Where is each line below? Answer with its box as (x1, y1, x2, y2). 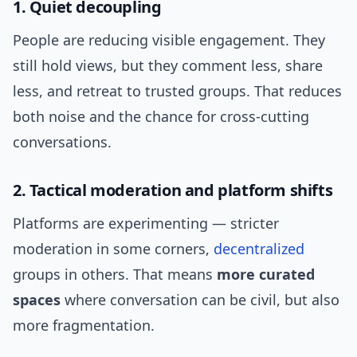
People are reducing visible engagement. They (13, 30, 325, 50)
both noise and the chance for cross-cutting (13, 107, 309, 127)
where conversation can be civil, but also (61, 290, 339, 310)
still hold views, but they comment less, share (13, 56, 323, 76)
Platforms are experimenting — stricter (13, 214, 279, 233)
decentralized (214, 239, 304, 259)
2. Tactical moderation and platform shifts (13, 179, 333, 202)
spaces (13, 290, 61, 310)
